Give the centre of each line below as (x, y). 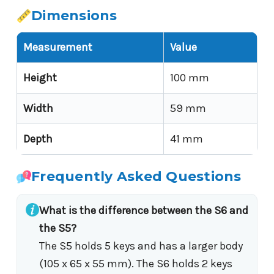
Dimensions (74, 16)
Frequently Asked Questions (136, 177)
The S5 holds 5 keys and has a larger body (141, 246)
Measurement (58, 47)
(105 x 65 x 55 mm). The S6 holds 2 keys (136, 264)
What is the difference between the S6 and (144, 211)
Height (40, 78)
